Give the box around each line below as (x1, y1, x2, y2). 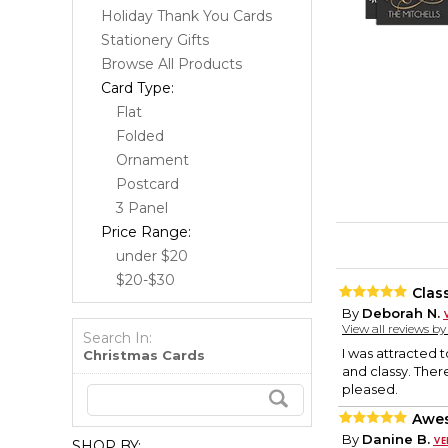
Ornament (116, 151, 189, 169)
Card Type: (101, 79, 174, 97)
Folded (116, 127, 164, 145)
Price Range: (101, 223, 191, 241)
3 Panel (116, 199, 168, 217)
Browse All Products (101, 55, 242, 73)
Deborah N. (362, 305, 440, 322)
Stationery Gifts (101, 31, 209, 49)
